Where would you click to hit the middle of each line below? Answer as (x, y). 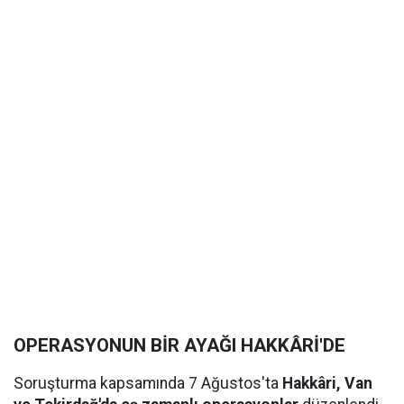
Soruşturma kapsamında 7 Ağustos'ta (148, 383)
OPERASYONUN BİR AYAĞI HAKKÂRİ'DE (179, 345)
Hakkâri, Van (327, 383)
